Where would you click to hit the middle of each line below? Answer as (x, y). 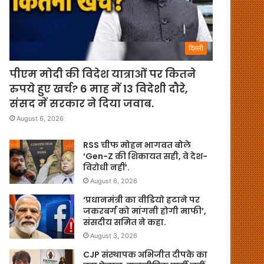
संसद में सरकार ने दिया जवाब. (82, 103)
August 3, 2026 (114, 235)
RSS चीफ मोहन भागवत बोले (137, 145)
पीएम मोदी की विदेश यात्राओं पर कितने (103, 74)
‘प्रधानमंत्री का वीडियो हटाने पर (142, 199)
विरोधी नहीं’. (107, 167)
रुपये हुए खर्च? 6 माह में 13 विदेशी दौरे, (99, 88)
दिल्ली (196, 48)
